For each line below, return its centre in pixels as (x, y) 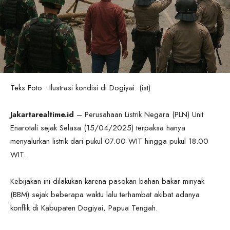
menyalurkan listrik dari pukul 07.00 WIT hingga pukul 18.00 (109, 141)
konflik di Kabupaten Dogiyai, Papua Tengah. (84, 208)
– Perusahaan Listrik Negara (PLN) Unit (139, 114)
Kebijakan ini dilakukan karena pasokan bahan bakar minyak (107, 181)
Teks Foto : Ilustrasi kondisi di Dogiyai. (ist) (80, 88)
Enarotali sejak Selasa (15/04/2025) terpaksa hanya (98, 128)
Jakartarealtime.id (42, 114)
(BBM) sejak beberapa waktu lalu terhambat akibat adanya (105, 194)
